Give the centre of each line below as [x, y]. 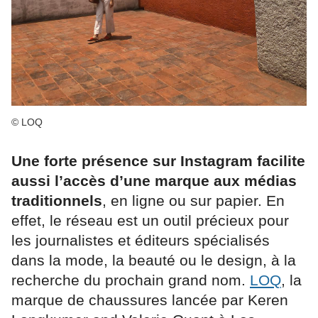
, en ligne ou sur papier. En [193, 201]
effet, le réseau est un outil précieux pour [150, 221]
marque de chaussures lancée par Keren [150, 300]
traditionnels [57, 201]
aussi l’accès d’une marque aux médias [154, 181]
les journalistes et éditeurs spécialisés [141, 241]
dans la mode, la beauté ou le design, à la [154, 261]
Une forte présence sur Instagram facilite [158, 161]
